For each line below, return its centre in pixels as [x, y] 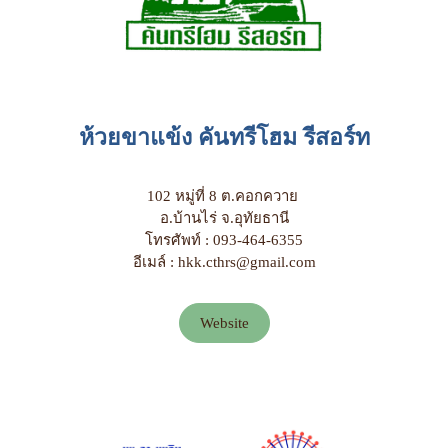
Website [224, 323]
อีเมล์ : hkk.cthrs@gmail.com [224, 262]
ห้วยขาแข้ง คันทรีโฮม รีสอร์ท [224, 137]
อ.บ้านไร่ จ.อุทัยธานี [224, 218]
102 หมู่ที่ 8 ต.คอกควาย [224, 196]
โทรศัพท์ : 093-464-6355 [224, 240]
